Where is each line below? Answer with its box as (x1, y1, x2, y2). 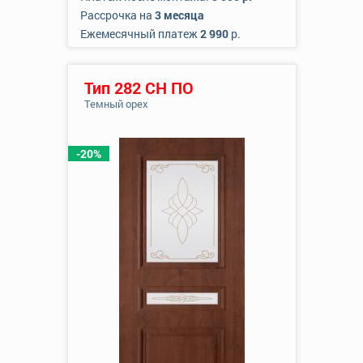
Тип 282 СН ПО (83, 77, 194, 98)
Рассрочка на (79, 7, 155, 23)
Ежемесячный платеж (79, 26, 200, 41)
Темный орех (83, 96, 148, 111)
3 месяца (154, 7, 204, 23)
